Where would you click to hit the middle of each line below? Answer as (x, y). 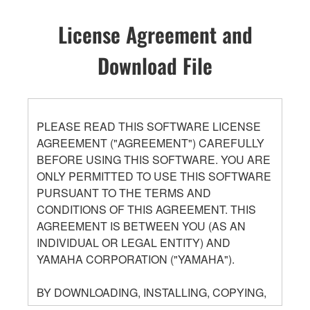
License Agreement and (155, 35)
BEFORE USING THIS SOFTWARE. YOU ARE (154, 159)
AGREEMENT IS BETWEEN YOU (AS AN (141, 226)
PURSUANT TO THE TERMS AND (124, 192)
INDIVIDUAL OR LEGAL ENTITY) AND (134, 242)
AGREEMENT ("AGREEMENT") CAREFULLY (151, 143)
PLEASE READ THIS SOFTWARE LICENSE (149, 126)
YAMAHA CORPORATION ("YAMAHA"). (136, 259)
